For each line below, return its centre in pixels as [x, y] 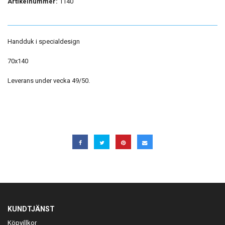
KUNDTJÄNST [31, 209]
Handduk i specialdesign [44, 41]
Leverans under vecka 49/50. [49, 81]
